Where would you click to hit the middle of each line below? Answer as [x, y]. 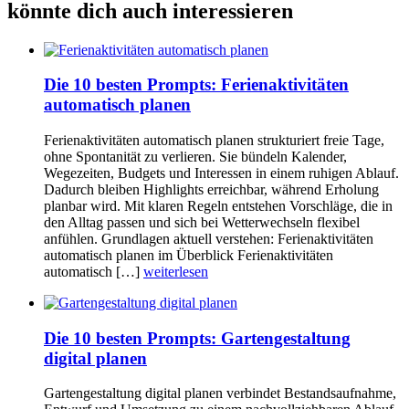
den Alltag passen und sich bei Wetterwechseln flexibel [202, 222]
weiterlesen [176, 271]
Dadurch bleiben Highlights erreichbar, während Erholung [211, 189]
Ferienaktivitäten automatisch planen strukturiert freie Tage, [214, 140]
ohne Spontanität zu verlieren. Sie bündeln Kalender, [195, 156]
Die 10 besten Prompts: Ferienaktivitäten [196, 85]
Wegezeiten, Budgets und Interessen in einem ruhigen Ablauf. [221, 173]
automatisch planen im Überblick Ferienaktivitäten [189, 255]
